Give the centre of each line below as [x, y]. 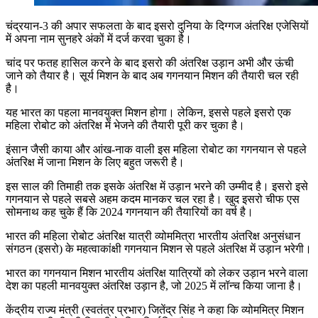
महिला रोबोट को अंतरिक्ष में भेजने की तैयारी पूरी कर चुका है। [125, 125]
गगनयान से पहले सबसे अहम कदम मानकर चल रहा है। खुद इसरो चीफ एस [153, 199]
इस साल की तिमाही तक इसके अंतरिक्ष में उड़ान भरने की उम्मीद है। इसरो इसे [157, 186]
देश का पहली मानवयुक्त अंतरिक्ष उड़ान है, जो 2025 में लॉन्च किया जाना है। [157, 285]
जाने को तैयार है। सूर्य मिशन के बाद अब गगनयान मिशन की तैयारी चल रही [152, 75]
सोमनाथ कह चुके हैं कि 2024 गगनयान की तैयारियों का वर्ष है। [130, 212]
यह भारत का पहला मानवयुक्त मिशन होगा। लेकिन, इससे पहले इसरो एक [148, 112]
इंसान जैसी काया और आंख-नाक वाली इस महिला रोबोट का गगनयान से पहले [156, 149]
